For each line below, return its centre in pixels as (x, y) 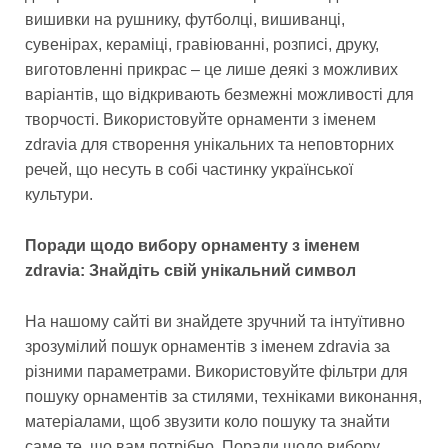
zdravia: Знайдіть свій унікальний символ (190, 271)
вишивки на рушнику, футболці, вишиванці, (185, 20)
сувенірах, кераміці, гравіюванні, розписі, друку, (202, 45)
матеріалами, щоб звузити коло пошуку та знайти (207, 421)
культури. (59, 195)
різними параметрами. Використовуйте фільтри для (216, 371)
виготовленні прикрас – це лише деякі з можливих (211, 70)
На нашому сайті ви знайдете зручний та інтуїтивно (215, 321)
